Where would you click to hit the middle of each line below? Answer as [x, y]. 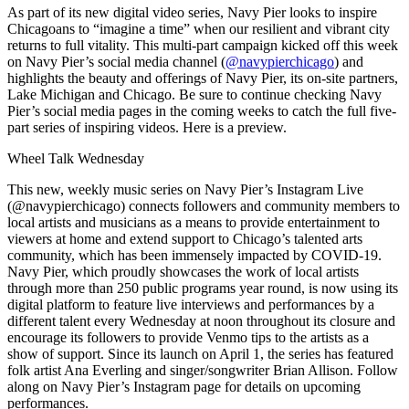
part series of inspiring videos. [95, 128]
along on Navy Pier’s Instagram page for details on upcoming [184, 387]
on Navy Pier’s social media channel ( [116, 62]
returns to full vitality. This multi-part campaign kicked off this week [203, 46]
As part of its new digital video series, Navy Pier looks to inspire [192, 13]
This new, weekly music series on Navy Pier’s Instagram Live [185, 190]
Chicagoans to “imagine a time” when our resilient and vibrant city [199, 29]
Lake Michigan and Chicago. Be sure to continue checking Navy [194, 95]
